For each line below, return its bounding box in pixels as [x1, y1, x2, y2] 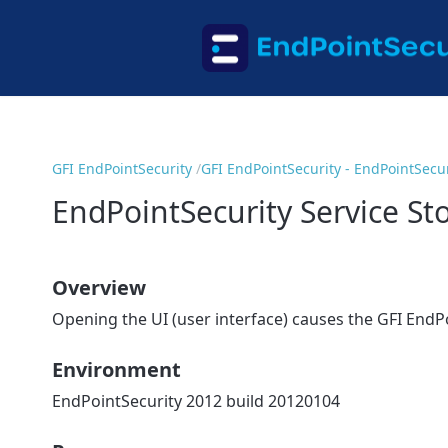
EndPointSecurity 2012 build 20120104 [52, 389, 340, 412]
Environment [52, 355, 181, 383]
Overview [52, 273, 146, 301]
